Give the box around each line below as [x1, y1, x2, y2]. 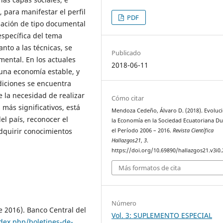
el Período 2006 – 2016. [111, 126, 173, 134]
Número [111, 199, 137, 208]
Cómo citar [111, 93, 144, 103]
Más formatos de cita [118, 163, 181, 173]
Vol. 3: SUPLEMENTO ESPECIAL [111, 211, 213, 221]
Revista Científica [173, 126, 214, 134]
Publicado [111, 48, 141, 57]
